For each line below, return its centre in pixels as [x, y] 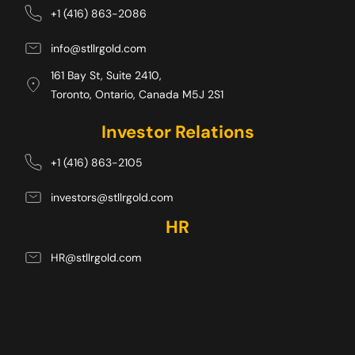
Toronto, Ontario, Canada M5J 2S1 [139, 95]
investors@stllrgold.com [112, 198]
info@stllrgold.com [98, 49]
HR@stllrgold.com [96, 258]
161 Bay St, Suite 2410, [106, 76]
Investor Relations [177, 132]
